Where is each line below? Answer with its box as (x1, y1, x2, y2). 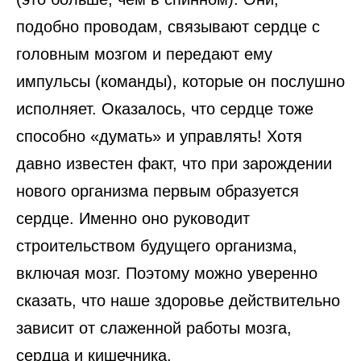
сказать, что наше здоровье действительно (16, 292, 340, 310)
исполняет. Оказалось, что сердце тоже (16, 100, 313, 118)
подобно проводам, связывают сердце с (16, 18, 320, 36)
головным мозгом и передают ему (16, 45, 272, 64)
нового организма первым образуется (16, 182, 299, 201)
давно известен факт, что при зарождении (16, 155, 332, 173)
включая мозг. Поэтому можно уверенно (16, 264, 317, 283)
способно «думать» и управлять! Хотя (16, 127, 302, 146)
